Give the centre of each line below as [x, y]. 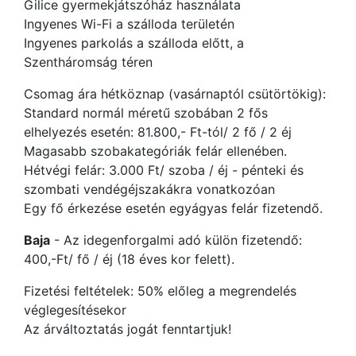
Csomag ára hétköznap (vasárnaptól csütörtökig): [175, 94]
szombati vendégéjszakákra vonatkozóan [149, 189]
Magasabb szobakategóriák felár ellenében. [155, 151]
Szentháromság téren [88, 62]
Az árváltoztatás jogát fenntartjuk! [128, 329]
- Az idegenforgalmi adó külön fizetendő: [176, 240]
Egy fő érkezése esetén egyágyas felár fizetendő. [173, 208]
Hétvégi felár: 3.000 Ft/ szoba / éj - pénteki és [164, 170]
